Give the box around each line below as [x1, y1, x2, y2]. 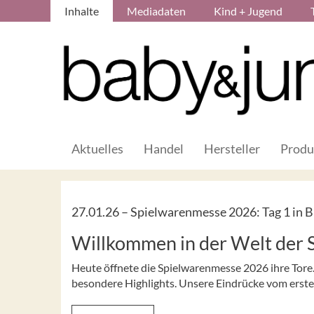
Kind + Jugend [214, 4, 282, 18]
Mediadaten [127, 4, 186, 18]
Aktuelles [71, 140, 123, 156]
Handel [144, 140, 184, 156]
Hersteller [204, 140, 260, 156]
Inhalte [64, 4, 99, 18]
